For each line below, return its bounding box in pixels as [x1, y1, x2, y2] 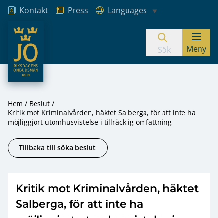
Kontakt [19, 5, 48, 16]
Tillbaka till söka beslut [19, 143, 96, 153]
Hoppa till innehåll [22, 44, 89, 54]
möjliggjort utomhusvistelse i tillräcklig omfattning [8, 117, 172, 127]
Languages [108, 5, 147, 16]
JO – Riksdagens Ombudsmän [7, 21, 114, 32]
